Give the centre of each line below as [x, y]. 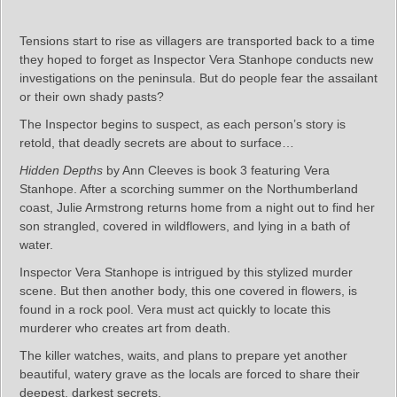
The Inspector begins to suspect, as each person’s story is [183, 124]
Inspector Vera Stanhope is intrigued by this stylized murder [186, 272]
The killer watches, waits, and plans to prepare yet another [183, 355]
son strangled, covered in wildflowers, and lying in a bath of [185, 226]
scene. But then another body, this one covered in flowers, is [188, 290]
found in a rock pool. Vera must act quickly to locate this [175, 309]
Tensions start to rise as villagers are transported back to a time [197, 40]
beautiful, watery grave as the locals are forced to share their [190, 374]
